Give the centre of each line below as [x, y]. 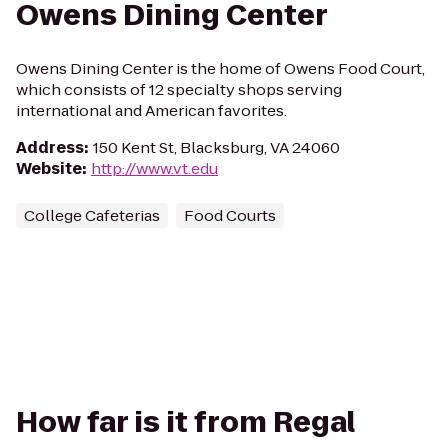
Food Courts [230, 215]
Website [49, 168]
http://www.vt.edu [154, 168]
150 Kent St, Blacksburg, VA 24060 [216, 147]
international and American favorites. [151, 110]
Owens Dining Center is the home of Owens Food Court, [220, 68]
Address [50, 147]
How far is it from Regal [185, 422]
